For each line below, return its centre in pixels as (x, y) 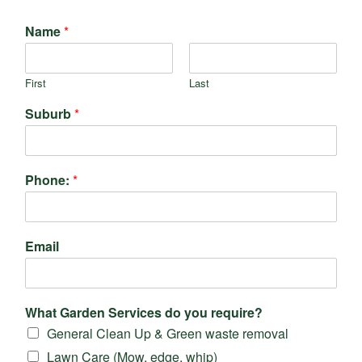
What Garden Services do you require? (144, 312)
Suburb (50, 113)
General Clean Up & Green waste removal (168, 333)
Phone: (49, 179)
